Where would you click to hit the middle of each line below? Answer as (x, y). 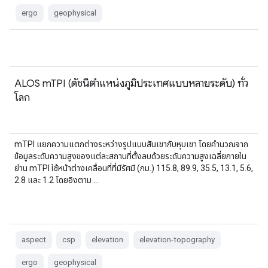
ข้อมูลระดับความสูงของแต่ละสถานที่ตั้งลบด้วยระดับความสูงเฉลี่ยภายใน (130, 156)
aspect (34, 240)
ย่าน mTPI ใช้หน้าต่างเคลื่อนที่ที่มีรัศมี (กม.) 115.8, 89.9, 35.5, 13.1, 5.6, (134, 168)
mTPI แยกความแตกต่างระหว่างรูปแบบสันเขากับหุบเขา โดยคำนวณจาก (131, 144)
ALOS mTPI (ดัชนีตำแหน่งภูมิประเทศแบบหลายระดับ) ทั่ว (131, 83)
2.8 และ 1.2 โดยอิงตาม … (57, 180)
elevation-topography (177, 240)
